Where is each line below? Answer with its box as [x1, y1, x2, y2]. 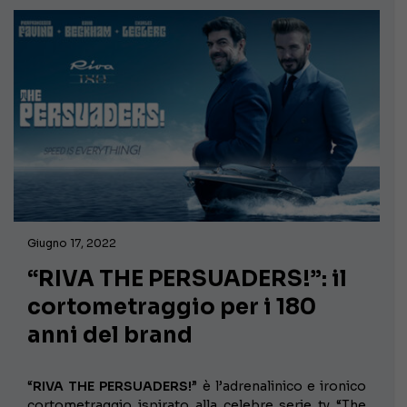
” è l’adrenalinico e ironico [192, 378, 367, 395]
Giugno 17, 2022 [27, 236, 116, 251]
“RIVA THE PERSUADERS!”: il [27, 265, 347, 293]
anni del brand [27, 322, 193, 350]
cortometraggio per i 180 [27, 293, 316, 322]
